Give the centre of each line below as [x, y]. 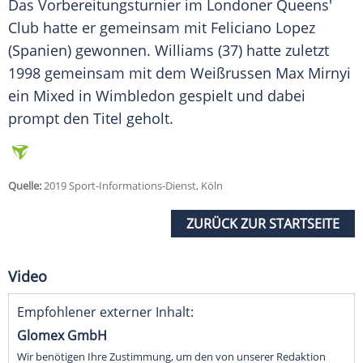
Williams [184, 51]
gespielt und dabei [240, 96]
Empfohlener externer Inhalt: [105, 312]
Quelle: [25, 186]
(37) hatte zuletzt [271, 51]
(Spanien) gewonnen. [81, 51]
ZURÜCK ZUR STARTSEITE [263, 224]
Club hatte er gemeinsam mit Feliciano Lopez [162, 28]
